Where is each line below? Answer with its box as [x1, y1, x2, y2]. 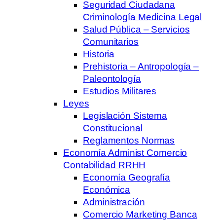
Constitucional [83, 122, 143, 133]
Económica [83, 184, 131, 195]
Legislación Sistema [83, 110, 168, 121]
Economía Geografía [83, 172, 171, 183]
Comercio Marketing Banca [83, 209, 197, 220]
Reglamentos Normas [83, 135, 175, 146]
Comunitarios [83, 36, 139, 47]
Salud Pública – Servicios [83, 24, 190, 35]
